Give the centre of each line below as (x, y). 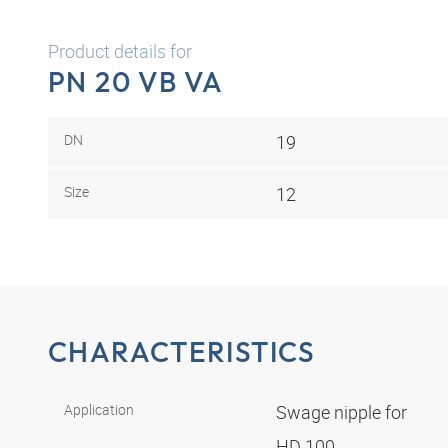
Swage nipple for (343, 412)
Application (99, 410)
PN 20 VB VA (136, 81)
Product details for (120, 51)
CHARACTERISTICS (182, 352)
